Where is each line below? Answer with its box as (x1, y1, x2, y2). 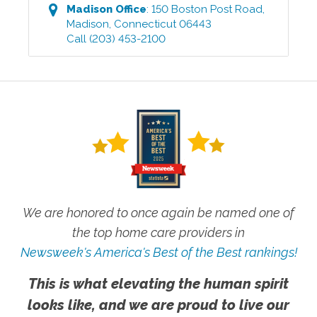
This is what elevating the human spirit (28, 275, 289, 293)
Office (113, 3, 147, 16)
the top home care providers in (72, 225, 245, 241)
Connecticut (114, 18, 177, 30)
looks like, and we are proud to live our (28, 296, 289, 314)
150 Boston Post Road (151, 3, 263, 16)
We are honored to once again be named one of (23, 205, 294, 221)
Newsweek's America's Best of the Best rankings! (20, 245, 297, 260)
